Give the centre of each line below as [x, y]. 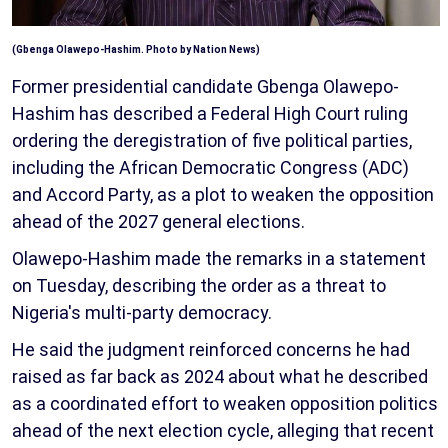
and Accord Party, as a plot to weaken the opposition [223, 195]
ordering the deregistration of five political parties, [212, 141]
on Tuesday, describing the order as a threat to [199, 286]
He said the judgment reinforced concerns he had [211, 350]
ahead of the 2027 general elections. [158, 222]
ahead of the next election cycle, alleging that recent [223, 431]
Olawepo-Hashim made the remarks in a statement [219, 259]
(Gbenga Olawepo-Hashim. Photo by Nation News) [136, 50]
